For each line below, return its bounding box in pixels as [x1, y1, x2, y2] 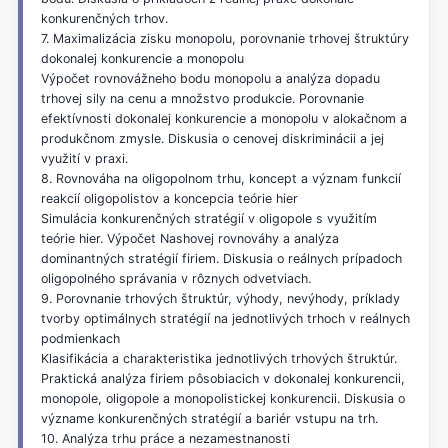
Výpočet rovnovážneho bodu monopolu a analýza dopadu [40, 70, 380, 86]
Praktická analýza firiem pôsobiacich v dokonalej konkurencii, [40, 370, 405, 386]
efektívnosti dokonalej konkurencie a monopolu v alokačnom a [40, 110, 407, 126]
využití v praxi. [40, 150, 128, 166]
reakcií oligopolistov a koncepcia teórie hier [40, 190, 298, 206]
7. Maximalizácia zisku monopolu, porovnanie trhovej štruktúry [40, 30, 409, 46]
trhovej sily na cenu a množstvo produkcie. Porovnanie [40, 90, 364, 106]
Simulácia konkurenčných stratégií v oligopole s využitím [40, 210, 377, 226]
